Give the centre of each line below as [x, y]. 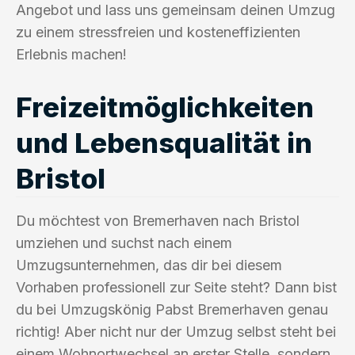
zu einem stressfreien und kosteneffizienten [158, 32]
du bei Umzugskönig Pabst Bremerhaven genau [172, 309]
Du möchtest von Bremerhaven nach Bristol [158, 220]
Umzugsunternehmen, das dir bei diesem [149, 265]
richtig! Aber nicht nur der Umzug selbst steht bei [176, 331]
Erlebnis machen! [71, 54]
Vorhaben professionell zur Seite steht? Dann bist [176, 287]
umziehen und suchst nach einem [124, 242]
